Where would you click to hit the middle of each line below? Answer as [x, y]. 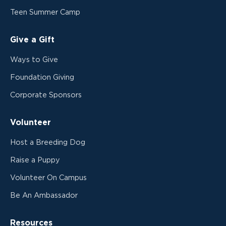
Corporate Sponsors [46, 95]
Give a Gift [32, 40]
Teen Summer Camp [45, 12]
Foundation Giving [42, 77]
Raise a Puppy [35, 160]
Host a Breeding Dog [48, 142]
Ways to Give [34, 60]
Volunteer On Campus [48, 178]
